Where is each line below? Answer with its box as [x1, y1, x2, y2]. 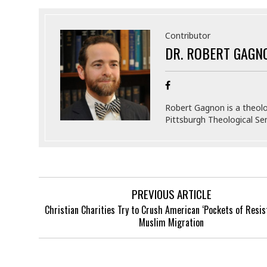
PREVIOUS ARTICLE [131, 185, 212, 203]
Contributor [164, 30, 210, 42]
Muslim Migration [139, 215, 204, 230]
